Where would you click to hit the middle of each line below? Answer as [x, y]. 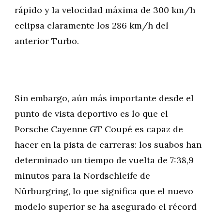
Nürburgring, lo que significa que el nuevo [104, 191]
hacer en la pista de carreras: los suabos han [108, 145]
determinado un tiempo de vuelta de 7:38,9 [104, 160]
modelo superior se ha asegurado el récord [106, 207]
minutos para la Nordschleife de [82, 176]
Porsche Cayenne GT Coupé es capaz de [99, 129]
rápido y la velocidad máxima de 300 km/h [105, 10]
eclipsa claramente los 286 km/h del [92, 25]
